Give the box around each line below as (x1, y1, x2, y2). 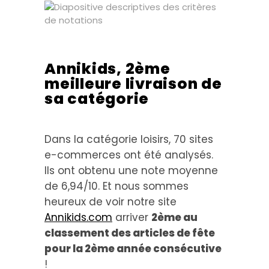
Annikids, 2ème (44, 58, 171, 79)
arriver (112, 210, 151, 225)
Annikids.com (44, 210, 112, 225)
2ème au (151, 210, 198, 225)
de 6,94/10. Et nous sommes (44, 179, 189, 193)
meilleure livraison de (44, 73, 222, 94)
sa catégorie (44, 88, 149, 109)
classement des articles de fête (44, 226, 215, 240)
